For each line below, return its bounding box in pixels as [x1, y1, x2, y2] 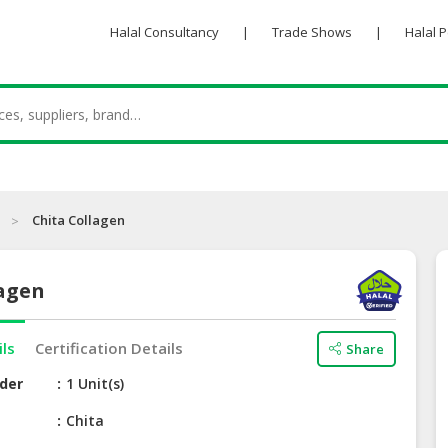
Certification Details [35, 338, 184, 359]
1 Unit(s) [66, 374, 125, 394]
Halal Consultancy [109, 23, 219, 41]
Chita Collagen [32, 211, 125, 230]
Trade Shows [271, 23, 352, 41]
